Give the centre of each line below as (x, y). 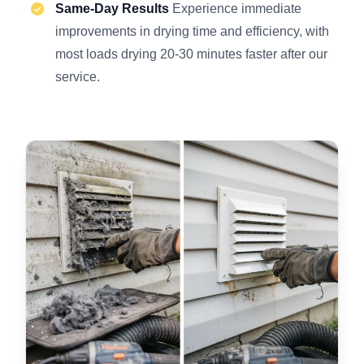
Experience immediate (237, 9)
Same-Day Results (114, 9)
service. (78, 77)
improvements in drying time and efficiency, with (192, 32)
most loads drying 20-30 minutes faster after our (191, 54)
